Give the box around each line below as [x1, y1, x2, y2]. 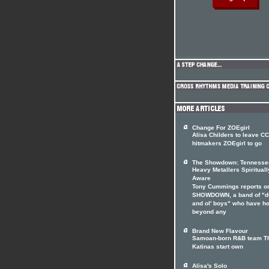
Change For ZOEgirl [192, 124, 250, 131]
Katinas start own [192, 243, 243, 252]
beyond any [192, 208, 226, 217]
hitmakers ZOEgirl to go [192, 140, 262, 148]
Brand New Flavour [192, 228, 248, 234]
